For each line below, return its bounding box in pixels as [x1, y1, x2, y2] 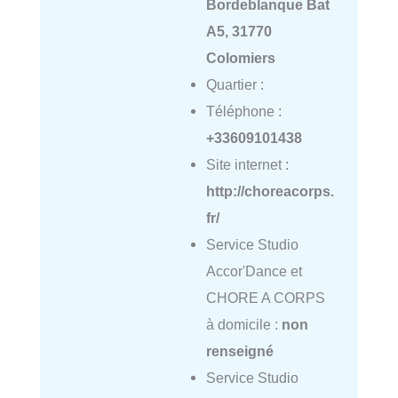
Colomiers [205, 49, 275, 66]
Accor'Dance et [205, 262, 302, 279]
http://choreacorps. [205, 182, 334, 199]
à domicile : [205, 315, 282, 332]
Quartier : [205, 76, 264, 92]
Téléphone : [205, 102, 282, 119]
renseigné [205, 342, 274, 359]
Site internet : [205, 155, 289, 172]
